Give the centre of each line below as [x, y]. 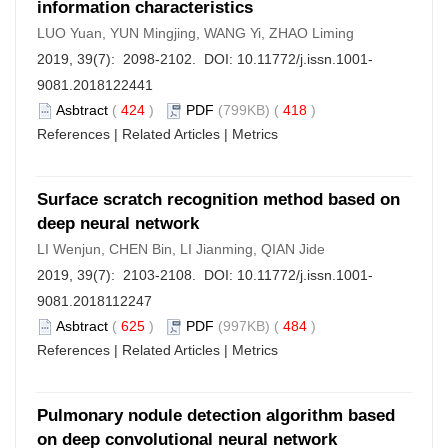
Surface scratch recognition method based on [218, 199]
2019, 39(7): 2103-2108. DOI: [137, 275]
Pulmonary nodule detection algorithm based [216, 415]
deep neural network [118, 223]
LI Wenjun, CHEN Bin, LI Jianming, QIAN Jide [181, 249]
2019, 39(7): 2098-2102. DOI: [137, 59]
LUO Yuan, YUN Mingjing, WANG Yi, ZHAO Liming [195, 33]
